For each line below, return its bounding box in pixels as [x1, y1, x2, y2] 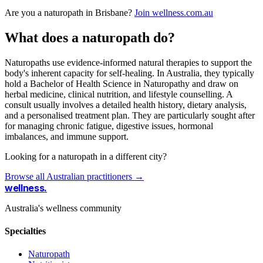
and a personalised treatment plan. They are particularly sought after [5, 110, 255, 120]
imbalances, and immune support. [5, 131, 129, 141]
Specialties [5, 225, 46, 236]
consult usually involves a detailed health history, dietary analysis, [5, 99, 247, 110]
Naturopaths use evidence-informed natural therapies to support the [5, 57, 252, 68]
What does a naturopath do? [5, 29, 175, 45]
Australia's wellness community [5, 203, 122, 213]
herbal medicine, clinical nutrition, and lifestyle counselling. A [5, 89, 232, 99]
